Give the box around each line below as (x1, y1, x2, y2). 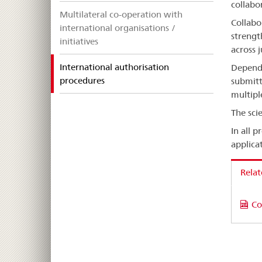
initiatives (60, 36, 98, 47)
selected (104, 74, 137, 86)
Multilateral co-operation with (60, 9, 182, 20)
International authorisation (60, 61, 169, 73)
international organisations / (60, 22, 175, 34)
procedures (60, 75, 105, 87)
